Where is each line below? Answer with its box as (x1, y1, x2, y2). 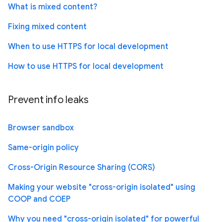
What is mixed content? (8, 1, 97, 12)
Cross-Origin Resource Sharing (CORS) (8, 162, 155, 172)
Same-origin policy (8, 142, 79, 153)
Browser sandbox (8, 122, 74, 133)
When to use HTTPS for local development (8, 41, 168, 52)
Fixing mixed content (8, 21, 87, 32)
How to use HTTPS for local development (8, 61, 164, 71)
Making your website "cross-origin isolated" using (8, 182, 195, 192)
